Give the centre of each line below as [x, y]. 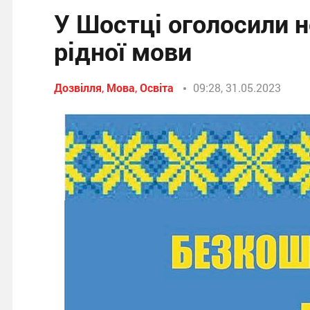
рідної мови [123, 51]
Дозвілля [78, 88]
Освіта [157, 88]
